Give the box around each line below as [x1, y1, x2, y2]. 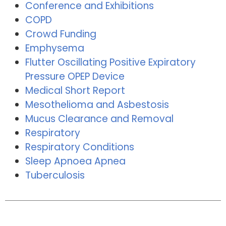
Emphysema [25, 41, 84, 55]
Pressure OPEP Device [25, 70, 125, 84]
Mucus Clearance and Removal [25, 112, 174, 126]
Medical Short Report [25, 84, 125, 98]
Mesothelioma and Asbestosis [25, 98, 169, 112]
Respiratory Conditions [25, 140, 134, 154]
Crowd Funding [25, 27, 96, 41]
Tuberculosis [25, 168, 85, 183]
